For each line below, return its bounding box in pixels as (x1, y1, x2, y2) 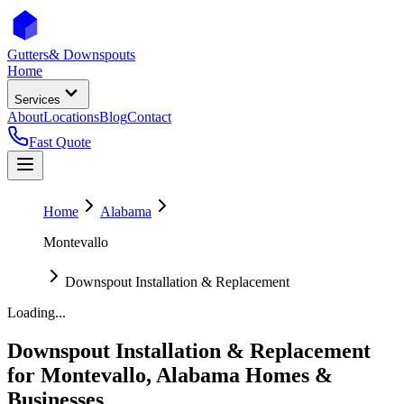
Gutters (7, 47, 49, 62)
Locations (43, 109, 99, 124)
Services (14, 93, 60, 106)
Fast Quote (29, 134, 91, 150)
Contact (127, 109, 171, 124)
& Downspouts (49, 47, 135, 62)
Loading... (7, 305, 66, 320)
